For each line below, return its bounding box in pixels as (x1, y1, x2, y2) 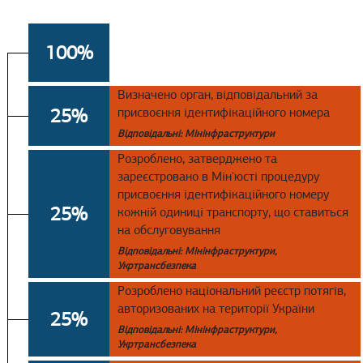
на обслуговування (117, 222, 220, 238)
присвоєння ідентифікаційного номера (117, 105, 330, 121)
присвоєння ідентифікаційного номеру (117, 186, 329, 203)
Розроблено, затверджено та (117, 151, 277, 167)
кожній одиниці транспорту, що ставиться (117, 204, 348, 220)
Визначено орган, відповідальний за (117, 87, 318, 103)
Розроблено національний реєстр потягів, (117, 283, 346, 299)
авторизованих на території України (117, 301, 314, 317)
